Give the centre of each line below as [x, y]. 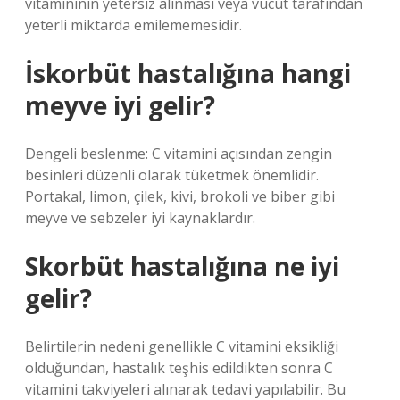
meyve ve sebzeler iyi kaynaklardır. [140, 218]
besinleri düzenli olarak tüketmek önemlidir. [172, 175]
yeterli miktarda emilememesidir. [133, 25]
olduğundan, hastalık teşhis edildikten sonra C [179, 368]
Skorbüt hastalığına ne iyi [182, 266]
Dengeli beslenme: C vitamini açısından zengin [179, 154]
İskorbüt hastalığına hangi [188, 73]
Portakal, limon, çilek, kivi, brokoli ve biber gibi [180, 196]
